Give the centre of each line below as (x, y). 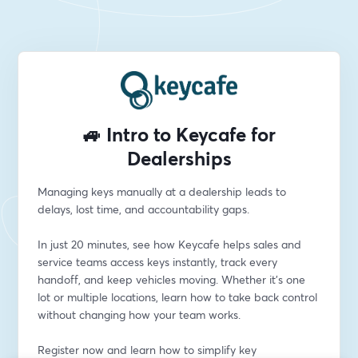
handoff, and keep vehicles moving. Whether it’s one (172, 279)
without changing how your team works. (139, 314)
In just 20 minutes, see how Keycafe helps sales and (170, 244)
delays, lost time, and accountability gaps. (144, 209)
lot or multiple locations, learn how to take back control (178, 297)
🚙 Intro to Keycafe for (179, 134)
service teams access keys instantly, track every (158, 262)
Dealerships (179, 158)
